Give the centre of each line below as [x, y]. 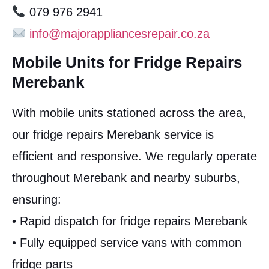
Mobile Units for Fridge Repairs [127, 63]
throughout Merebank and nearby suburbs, [126, 178]
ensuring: [37, 200]
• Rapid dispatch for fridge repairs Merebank [130, 221]
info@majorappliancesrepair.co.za [119, 34]
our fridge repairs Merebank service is [113, 135]
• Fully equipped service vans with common [127, 243]
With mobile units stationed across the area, [129, 113]
